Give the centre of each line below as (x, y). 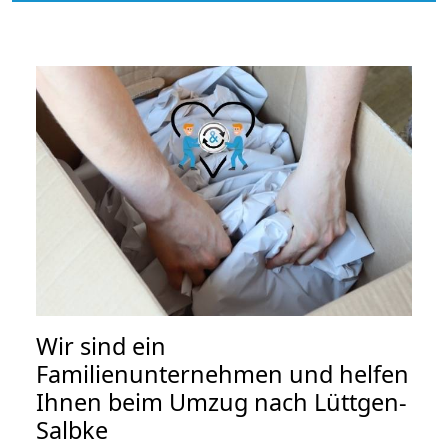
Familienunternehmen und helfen (222, 374)
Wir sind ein (101, 346)
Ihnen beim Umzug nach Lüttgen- (221, 402)
